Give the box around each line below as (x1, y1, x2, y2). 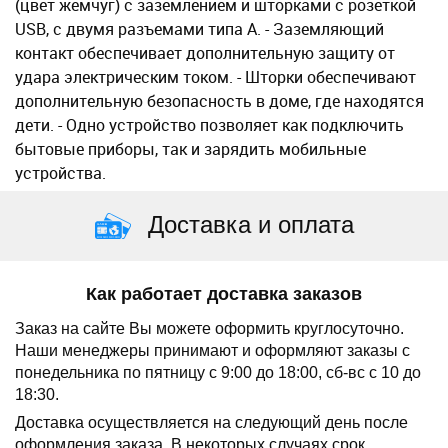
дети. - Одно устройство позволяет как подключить (15, 114, 404, 136)
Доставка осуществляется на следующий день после (15, 414, 408, 431)
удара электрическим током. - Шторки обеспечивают (15, 66, 416, 88)
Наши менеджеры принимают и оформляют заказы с (15, 342, 410, 359)
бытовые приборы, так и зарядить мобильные (15, 138, 366, 160)
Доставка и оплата (140, 211, 354, 238)
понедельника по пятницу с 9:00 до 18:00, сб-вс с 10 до (15, 364, 421, 381)
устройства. (15, 162, 106, 184)
